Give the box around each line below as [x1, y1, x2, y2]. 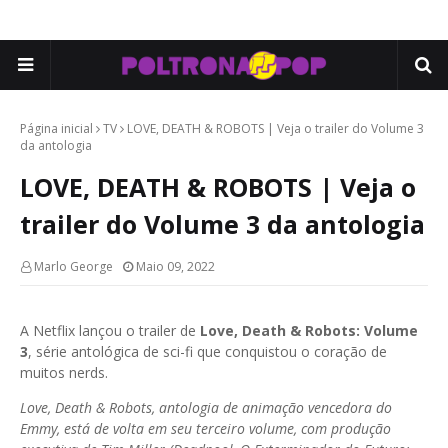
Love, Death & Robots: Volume [200, 321, 418, 340]
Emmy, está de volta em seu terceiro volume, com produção [20, 419, 391, 438]
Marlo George [34, 258, 113, 275]
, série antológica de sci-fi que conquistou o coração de [28, 342, 387, 361]
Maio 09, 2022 [136, 258, 215, 275]
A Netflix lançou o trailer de [20, 321, 200, 340]
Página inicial [20, 120, 93, 137]
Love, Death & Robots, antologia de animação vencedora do [20, 398, 392, 417]
